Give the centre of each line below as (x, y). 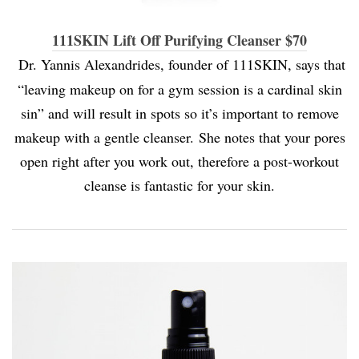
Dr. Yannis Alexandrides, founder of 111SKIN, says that (182, 65)
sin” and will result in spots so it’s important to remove (179, 113)
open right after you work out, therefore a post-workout (179, 161)
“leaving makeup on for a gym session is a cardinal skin (179, 89)
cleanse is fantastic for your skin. (179, 186)
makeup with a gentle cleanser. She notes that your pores (179, 137)
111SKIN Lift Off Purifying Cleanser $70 (179, 40)
